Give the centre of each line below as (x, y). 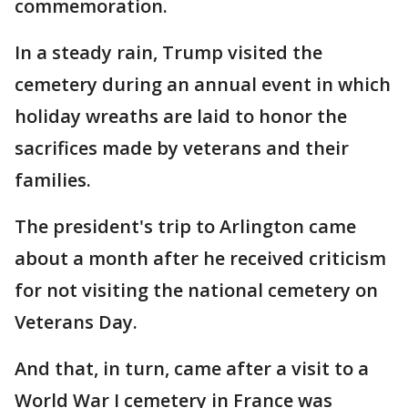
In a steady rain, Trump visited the (168, 52)
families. (53, 180)
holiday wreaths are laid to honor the (181, 116)
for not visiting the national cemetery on (196, 290)
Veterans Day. (76, 322)
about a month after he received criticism (200, 258)
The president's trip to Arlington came (185, 226)
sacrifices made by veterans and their (182, 148)
